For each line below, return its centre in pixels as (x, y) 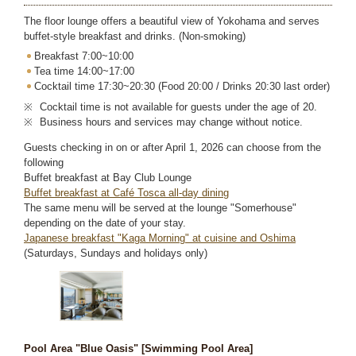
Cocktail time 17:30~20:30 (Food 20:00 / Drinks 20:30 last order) (182, 87)
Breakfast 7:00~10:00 (84, 56)
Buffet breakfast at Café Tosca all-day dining (126, 192)
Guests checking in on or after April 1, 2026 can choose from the (172, 147)
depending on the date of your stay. (105, 222)
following (44, 162)
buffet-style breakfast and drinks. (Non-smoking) (135, 36)
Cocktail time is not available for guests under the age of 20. (178, 106)
